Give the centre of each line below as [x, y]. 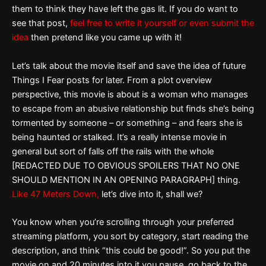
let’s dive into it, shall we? [151, 194]
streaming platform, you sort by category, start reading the [130, 236]
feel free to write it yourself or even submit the [162, 23]
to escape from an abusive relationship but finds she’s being [133, 108]
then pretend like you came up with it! [105, 38]
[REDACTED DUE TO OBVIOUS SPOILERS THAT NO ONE [126, 165]
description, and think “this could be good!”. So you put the [131, 250]
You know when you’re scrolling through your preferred [123, 222]
